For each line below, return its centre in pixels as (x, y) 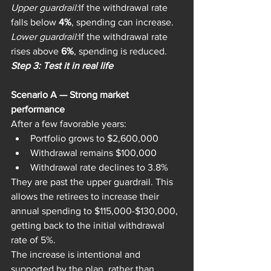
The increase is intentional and (77, 255)
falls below (35, 22)
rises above (36, 51)
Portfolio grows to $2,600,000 (94, 139)
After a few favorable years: (69, 124)
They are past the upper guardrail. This (93, 182)
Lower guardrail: (45, 37)
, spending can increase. (122, 22)
